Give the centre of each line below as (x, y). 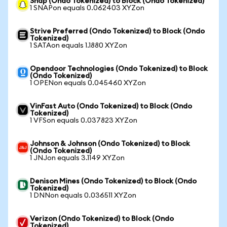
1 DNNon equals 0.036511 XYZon (83, 196)
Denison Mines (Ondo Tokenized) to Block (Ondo (113, 181)
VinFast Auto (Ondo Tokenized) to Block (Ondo (111, 106)
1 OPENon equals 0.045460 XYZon (88, 83)
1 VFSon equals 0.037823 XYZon (84, 121)
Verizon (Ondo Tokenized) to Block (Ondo (102, 219)
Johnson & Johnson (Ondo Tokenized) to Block (110, 144)
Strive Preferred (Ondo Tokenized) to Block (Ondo (117, 31)
